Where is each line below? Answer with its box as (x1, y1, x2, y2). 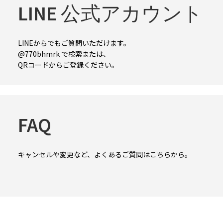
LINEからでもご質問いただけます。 (18, 37, 130, 48)
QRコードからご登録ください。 (18, 59, 118, 70)
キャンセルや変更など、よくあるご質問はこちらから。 (18, 149, 192, 159)
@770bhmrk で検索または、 (18, 48, 110, 59)
